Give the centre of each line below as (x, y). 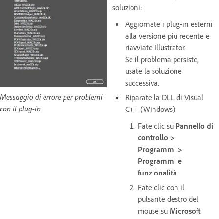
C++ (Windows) (151, 109)
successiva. (143, 83)
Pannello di (194, 126)
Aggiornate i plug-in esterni (169, 24)
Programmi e (160, 161)
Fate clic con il (161, 187)
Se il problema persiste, (162, 59)
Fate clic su (157, 126)
